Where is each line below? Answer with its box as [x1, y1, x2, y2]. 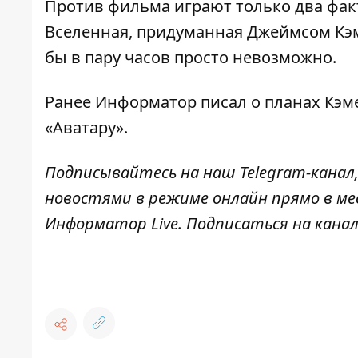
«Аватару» [45, 117, 124, 139]
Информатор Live [45, 213, 178, 235]
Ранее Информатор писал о [45, 91, 261, 113]
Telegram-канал [240, 161, 355, 184]
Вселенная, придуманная [45, 21, 243, 43]
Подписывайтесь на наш [45, 161, 236, 184]
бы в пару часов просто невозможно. [45, 46, 336, 69]
